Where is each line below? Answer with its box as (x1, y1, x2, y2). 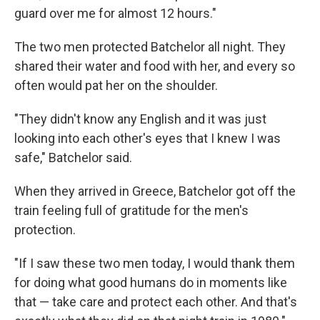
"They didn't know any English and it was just (14, 111, 266, 127)
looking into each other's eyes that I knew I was (14, 131, 281, 146)
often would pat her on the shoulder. (14, 78, 218, 94)
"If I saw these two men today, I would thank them (14, 256, 295, 271)
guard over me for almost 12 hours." (14, 6, 216, 21)
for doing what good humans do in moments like (14, 275, 287, 291)
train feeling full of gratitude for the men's (14, 203, 249, 219)
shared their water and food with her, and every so (14, 59, 295, 74)
